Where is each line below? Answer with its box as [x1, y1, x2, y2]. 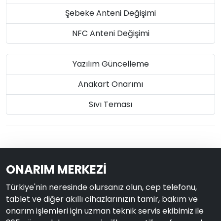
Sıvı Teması [89, 99, 132, 110]
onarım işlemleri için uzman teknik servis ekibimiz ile [6, 205, 204, 217]
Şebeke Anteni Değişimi [65, 7, 156, 19]
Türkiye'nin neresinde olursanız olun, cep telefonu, [6, 182, 197, 193]
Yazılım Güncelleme [72, 58, 149, 70]
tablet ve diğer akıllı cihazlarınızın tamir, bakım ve [6, 193, 198, 205]
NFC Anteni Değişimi [72, 28, 149, 39]
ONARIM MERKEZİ [6, 161, 107, 178]
